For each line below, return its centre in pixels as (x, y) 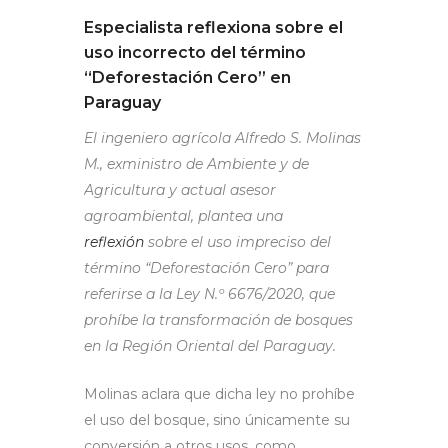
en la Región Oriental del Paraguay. (210, 345)
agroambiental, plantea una (183, 215)
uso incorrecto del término (195, 52)
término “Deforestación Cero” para (206, 267)
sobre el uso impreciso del (237, 241)
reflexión (114, 241)
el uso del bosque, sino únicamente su (217, 419)
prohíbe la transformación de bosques (218, 319)
